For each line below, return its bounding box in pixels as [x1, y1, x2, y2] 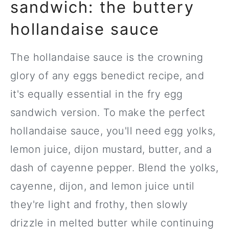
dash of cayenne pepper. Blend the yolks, [10, 162, 218, 174]
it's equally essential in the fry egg [10, 88, 183, 100]
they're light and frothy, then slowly [10, 198, 188, 211]
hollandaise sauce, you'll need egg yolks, [10, 125, 216, 137]
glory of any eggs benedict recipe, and [10, 70, 204, 82]
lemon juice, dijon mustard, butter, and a [10, 143, 212, 155]
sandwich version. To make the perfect [10, 106, 205, 119]
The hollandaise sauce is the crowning [10, 51, 203, 63]
